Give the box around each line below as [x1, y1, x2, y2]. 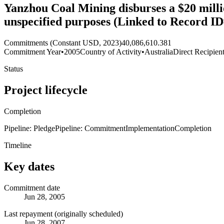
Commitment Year [4, 47, 61, 56]
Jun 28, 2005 [24, 192, 65, 201]
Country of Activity [80, 47, 141, 56]
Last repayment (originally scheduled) [4, 209, 123, 218]
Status [4, 64, 23, 73]
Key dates [4, 159, 54, 173]
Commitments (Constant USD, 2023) [4, 38, 121, 47]
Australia [144, 47, 173, 56]
